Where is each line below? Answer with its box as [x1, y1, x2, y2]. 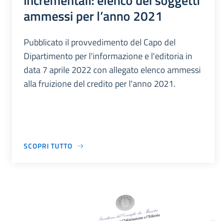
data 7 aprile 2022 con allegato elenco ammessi [24, 63, 201, 77]
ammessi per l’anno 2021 [24, 6, 163, 26]
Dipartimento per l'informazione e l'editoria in [24, 49, 192, 63]
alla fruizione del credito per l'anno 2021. [24, 77, 176, 91]
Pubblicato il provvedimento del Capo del [24, 36, 176, 49]
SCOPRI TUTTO [24, 141, 73, 151]
